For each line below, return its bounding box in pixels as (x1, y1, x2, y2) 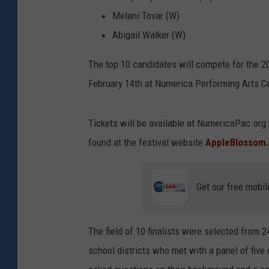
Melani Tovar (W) (112, 9, 180, 22)
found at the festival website (88, 136, 205, 148)
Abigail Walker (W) (112, 28, 186, 41)
